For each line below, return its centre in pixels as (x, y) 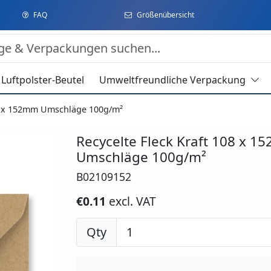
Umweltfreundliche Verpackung (173, 80)
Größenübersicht (165, 15)
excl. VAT (132, 201)
